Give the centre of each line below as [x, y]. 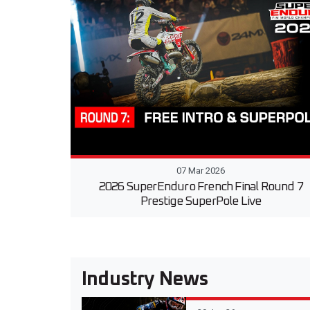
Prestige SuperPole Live [201, 202]
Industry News [145, 280]
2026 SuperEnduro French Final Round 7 [201, 187]
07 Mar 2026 [201, 171]
